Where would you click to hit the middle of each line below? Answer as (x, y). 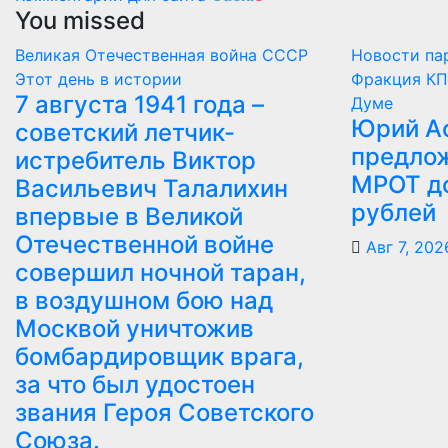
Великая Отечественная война (138, 55)
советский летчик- (125, 133)
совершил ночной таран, (160, 273)
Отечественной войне (144, 245)
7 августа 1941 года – (139, 105)
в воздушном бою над (144, 301)
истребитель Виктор (135, 161)
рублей (393, 213)
